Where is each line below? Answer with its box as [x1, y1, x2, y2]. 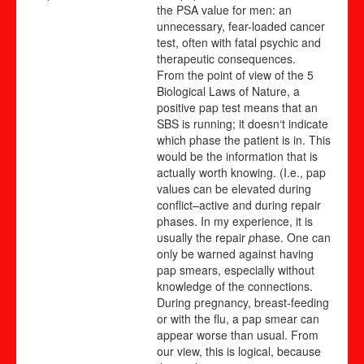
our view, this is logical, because [157, 342, 321, 359]
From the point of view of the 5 [157, 66, 314, 83]
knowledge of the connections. [157, 277, 313, 294]
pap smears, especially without [157, 261, 314, 278]
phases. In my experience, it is [157, 212, 313, 229]
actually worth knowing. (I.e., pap [157, 163, 326, 180]
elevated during [232, 180, 311, 197]
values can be [157, 180, 228, 197]
